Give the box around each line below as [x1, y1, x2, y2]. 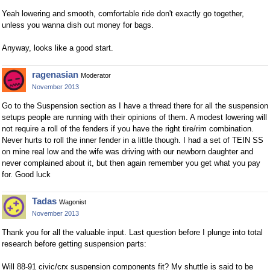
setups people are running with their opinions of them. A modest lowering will [2, 113, 267, 122]
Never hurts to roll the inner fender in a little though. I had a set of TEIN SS [2, 136, 263, 145]
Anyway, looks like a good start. [2, 43, 113, 53]
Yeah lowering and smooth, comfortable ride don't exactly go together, [2, 9, 244, 19]
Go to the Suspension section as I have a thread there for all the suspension [2, 101, 268, 111]
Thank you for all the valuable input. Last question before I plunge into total [2, 228, 263, 237]
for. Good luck [2, 170, 51, 180]
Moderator [81, 72, 111, 80]
